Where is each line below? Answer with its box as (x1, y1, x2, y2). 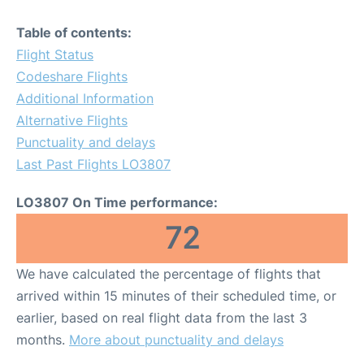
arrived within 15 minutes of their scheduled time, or (16, 288, 336, 304)
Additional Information (16, 90, 154, 106)
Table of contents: (16, 24, 132, 41)
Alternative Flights (16, 112, 128, 128)
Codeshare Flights (16, 68, 128, 84)
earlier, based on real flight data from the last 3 (16, 310, 307, 326)
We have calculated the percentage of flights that (16, 266, 321, 282)
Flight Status (16, 46, 93, 63)
